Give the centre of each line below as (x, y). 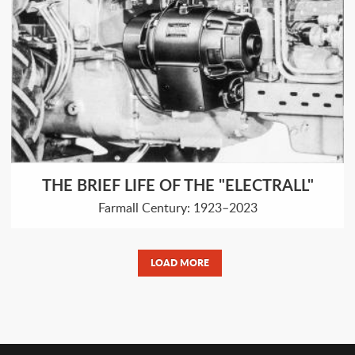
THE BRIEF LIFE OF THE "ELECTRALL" (177, 184)
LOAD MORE (179, 262)
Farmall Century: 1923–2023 (177, 207)
